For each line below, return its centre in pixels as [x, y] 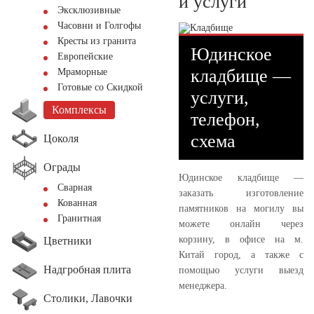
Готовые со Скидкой [100, 87]
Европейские [85, 56]
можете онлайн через [241, 224]
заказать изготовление [241, 193]
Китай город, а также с [241, 254]
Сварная [75, 187]
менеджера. [203, 285]
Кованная [77, 203]
